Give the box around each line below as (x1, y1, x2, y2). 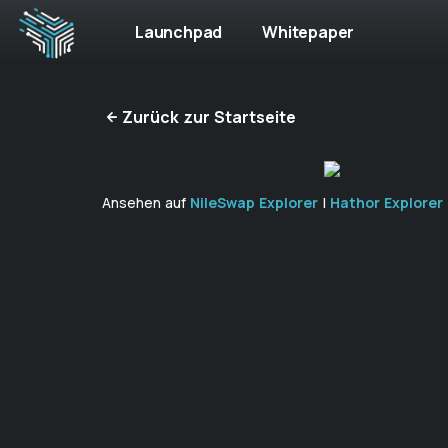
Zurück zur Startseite (122, 105, 296, 128)
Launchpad (135, 21, 223, 43)
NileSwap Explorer (190, 193, 318, 212)
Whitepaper (262, 21, 355, 43)
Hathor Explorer (330, 193, 443, 212)
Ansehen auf (102, 193, 190, 212)
